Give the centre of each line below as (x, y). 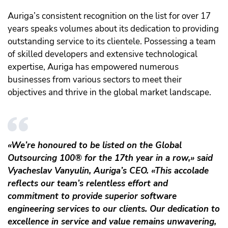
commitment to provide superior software (92, 196)
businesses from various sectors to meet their (95, 80)
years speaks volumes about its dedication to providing (113, 29)
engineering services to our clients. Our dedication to (114, 209)
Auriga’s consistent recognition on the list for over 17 (109, 16)
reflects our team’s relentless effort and (88, 184)
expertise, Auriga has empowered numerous (93, 67)
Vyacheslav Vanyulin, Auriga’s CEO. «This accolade (108, 171)
